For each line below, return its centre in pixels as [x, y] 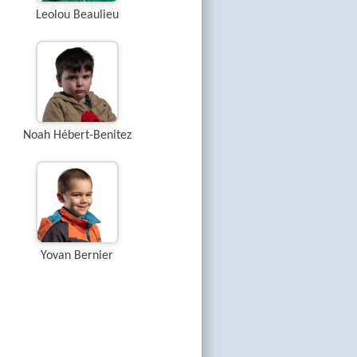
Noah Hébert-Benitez [77, 135]
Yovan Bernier [77, 256]
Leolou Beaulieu [77, 15]
